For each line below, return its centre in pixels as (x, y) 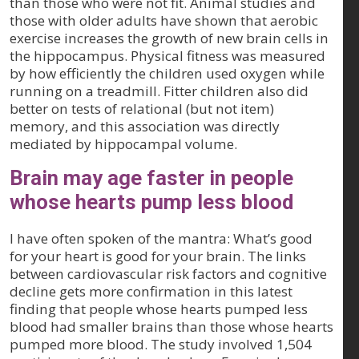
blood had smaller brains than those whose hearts (171, 327)
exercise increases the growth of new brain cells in (169, 38)
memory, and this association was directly (145, 127)
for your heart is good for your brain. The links (158, 256)
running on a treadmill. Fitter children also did (159, 91)
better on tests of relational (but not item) (142, 109)
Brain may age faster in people (151, 178)
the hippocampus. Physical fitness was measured (167, 56)
